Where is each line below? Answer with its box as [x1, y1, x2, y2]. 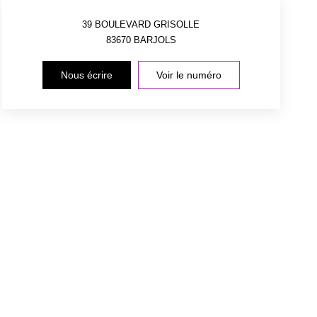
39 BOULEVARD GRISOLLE [82, 18, 200, 30]
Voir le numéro [156, 69, 221, 81]
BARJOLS [133, 34, 176, 45]
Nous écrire [60, 69, 113, 81]
